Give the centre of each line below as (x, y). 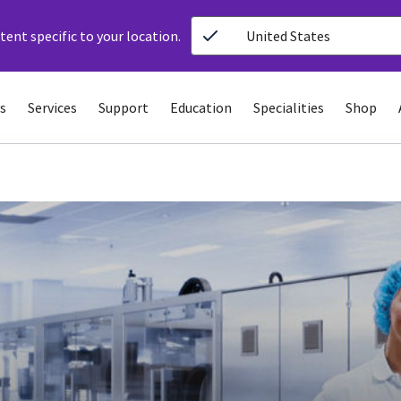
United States (289, 36)
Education (201, 107)
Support (124, 107)
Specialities (289, 107)
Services (52, 107)
